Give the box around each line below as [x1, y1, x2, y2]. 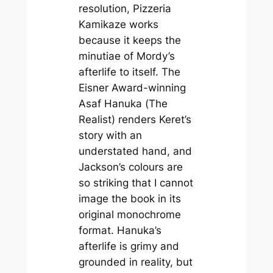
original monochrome [78, 208, 181, 221]
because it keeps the [78, 34, 181, 47]
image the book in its [78, 193, 181, 205]
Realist [78, 113, 112, 126]
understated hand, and [78, 145, 192, 158]
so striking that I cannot [78, 177, 193, 190]
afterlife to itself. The [78, 66, 180, 79]
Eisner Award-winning [78, 82, 186, 94]
